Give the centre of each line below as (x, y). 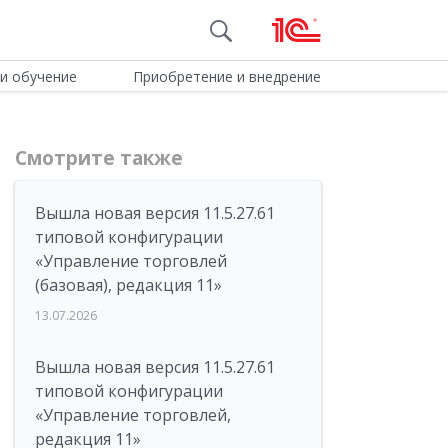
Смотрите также (99, 158)
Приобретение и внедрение (226, 76)
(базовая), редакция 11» (128, 285)
